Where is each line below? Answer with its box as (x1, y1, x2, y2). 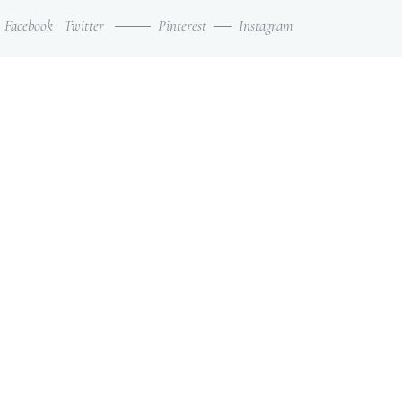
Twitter (64, 16, 104, 36)
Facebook (4, 16, 53, 36)
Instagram (239, 16, 293, 36)
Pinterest (158, 16, 206, 36)
